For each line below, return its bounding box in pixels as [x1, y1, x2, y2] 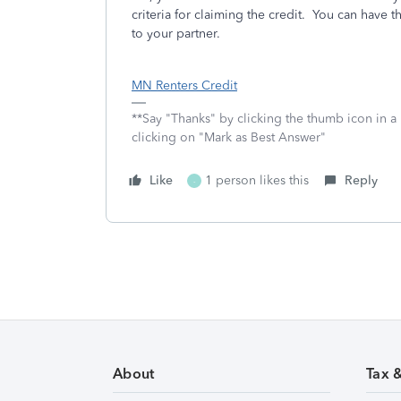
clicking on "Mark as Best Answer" [132, 130, 326, 145]
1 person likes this [205, 173, 309, 188]
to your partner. [132, 26, 227, 41]
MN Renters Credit [132, 78, 237, 93]
